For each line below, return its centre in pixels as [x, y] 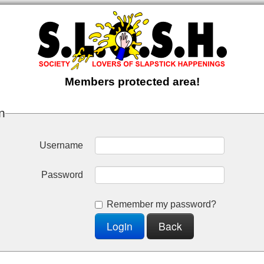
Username [61, 146]
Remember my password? [161, 204]
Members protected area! [132, 81]
